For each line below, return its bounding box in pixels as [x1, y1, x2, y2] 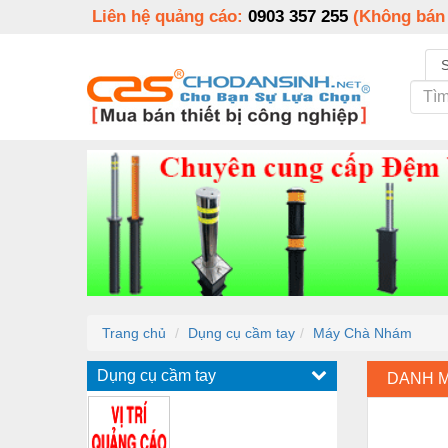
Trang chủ [102, 324, 166, 341]
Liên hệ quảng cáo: [92, 7, 248, 26]
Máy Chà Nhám [313, 324, 412, 341]
